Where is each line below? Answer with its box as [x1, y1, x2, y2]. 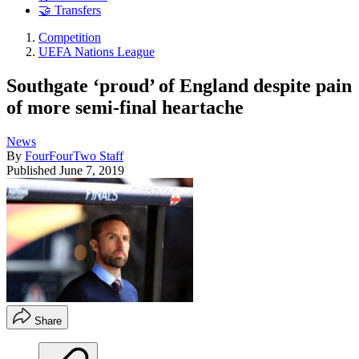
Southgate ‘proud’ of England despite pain [6, 75, 352, 96]
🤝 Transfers [38, 3, 101, 18]
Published [6, 163, 59, 177]
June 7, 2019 [59, 163, 124, 177]
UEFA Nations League [38, 45, 155, 59]
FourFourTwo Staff [25, 148, 123, 163]
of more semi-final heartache [6, 96, 244, 118]
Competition [38, 30, 101, 45]
